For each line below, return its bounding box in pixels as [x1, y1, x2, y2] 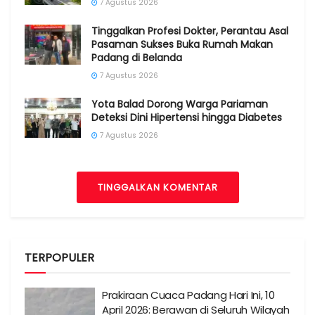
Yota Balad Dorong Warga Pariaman [91, 96, 268, 111]
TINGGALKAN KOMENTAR [97, 180, 218, 194]
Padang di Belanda [91, 50, 182, 65]
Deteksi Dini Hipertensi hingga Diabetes [91, 110, 282, 124]
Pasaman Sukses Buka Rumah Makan [91, 37, 273, 51]
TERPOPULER [25, 249, 94, 266]
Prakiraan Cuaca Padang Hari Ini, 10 [102, 287, 275, 302]
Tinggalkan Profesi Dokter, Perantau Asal [91, 23, 288, 38]
